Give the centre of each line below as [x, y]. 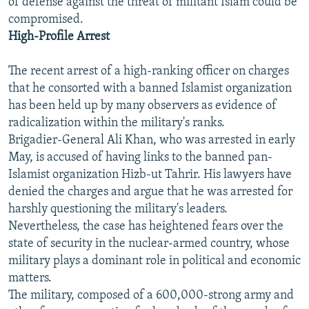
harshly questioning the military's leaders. [118, 210]
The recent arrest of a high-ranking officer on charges [149, 72]
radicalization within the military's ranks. [117, 123]
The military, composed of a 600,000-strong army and [151, 296]
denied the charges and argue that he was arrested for [150, 192]
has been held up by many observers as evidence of [142, 106]
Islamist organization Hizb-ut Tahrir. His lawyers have [150, 175]
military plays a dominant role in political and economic [154, 261]
